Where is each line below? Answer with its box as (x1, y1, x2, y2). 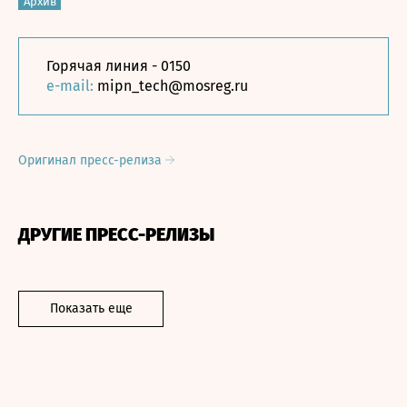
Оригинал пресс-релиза (18, 153, 165, 168)
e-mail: (46, 77, 97, 94)
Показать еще (49, 301, 133, 316)
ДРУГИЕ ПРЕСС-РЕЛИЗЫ (18, 223, 214, 245)
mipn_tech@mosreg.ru (97, 77, 248, 94)
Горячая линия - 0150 (46, 57, 194, 74)
